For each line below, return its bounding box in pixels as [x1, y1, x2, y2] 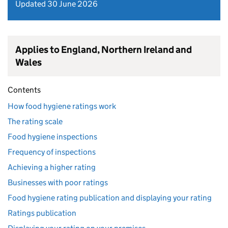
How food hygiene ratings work [8, 101, 116, 111]
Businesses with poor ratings [8, 178, 108, 187]
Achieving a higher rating [8, 162, 96, 172]
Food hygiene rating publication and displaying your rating [8, 193, 212, 203]
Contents [8, 85, 41, 95]
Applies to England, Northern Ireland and [15, 44, 192, 55]
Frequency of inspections [8, 147, 96, 157]
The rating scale [8, 117, 63, 126]
